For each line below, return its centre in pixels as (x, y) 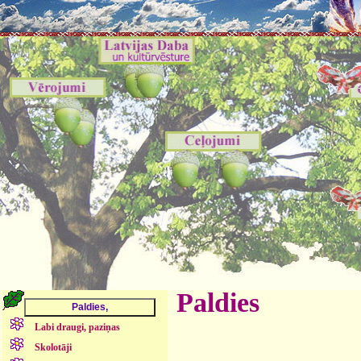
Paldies (218, 303)
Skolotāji (53, 348)
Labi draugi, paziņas (77, 327)
